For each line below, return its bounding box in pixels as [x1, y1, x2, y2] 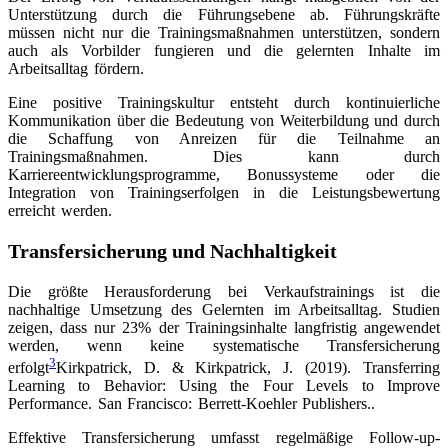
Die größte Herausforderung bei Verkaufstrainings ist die [8, 283, 440, 301]
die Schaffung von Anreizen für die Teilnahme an [8, 130, 440, 148]
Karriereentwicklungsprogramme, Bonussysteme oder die [8, 166, 440, 184]
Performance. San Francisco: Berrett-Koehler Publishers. [8, 395, 372, 413]
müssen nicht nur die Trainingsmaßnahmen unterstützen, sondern [8, 24, 440, 42]
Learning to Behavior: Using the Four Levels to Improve [8, 377, 440, 395]
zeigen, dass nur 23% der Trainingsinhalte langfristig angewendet [8, 319, 440, 337]
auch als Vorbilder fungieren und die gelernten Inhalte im [8, 42, 440, 60]
